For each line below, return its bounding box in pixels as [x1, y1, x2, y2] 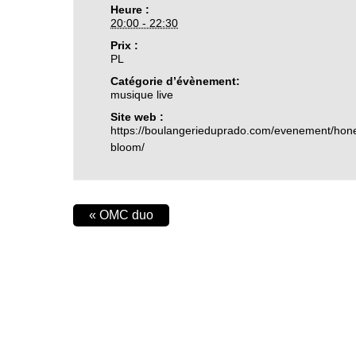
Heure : [110, 3, 150, 16]
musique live [110, 88, 174, 101]
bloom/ [110, 141, 145, 153]
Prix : [110, 39, 139, 52]
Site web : [110, 110, 164, 123]
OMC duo [96, 208, 153, 222]
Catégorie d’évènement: [110, 75, 241, 87]
